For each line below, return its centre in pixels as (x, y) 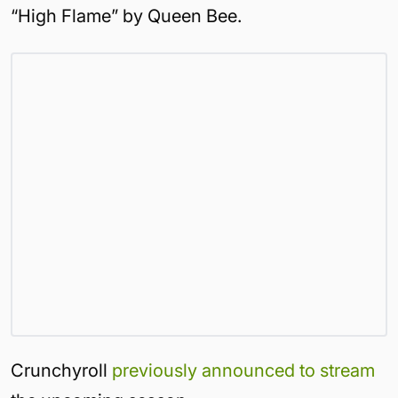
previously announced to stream (243, 370)
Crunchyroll (61, 370)
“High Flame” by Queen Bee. (126, 16)
